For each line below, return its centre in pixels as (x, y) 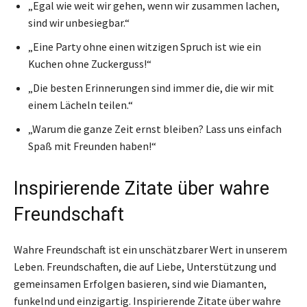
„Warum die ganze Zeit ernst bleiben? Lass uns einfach (155, 128)
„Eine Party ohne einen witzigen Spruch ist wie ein (145, 46)
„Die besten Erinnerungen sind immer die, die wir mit (151, 87)
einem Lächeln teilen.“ (81, 105)
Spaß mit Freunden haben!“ (92, 146)
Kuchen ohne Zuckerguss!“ (90, 63)
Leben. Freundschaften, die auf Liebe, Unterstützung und (145, 266)
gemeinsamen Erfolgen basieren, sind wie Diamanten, (140, 283)
